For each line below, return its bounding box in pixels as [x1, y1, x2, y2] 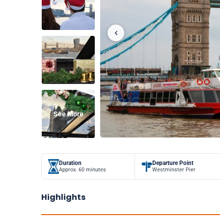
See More [53, 110, 83, 118]
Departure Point [152, 159, 194, 166]
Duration [59, 159, 82, 166]
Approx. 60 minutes [59, 166, 106, 173]
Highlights [41, 192, 85, 203]
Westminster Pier [152, 166, 196, 173]
